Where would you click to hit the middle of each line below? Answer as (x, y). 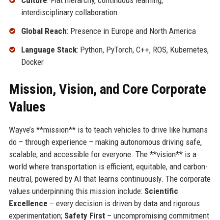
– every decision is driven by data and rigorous (124, 203)
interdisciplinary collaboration (69, 13)
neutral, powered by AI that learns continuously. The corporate (110, 179)
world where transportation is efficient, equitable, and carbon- (108, 166)
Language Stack (49, 49)
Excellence (28, 203)
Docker (32, 62)
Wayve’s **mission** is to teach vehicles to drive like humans (108, 129)
